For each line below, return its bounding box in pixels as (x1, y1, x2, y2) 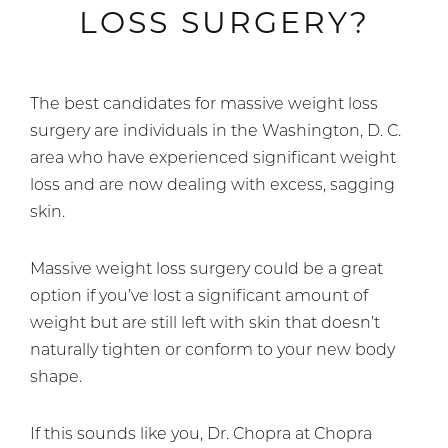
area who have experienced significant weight (30, 151, 396, 168)
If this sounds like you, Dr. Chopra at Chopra (30, 427, 372, 444)
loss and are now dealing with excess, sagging (30, 178, 395, 195)
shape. (30, 370, 82, 387)
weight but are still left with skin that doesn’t (30, 316, 380, 333)
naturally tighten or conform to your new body (30, 343, 395, 360)
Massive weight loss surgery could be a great (30, 262, 383, 279)
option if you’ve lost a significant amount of (30, 289, 368, 306)
